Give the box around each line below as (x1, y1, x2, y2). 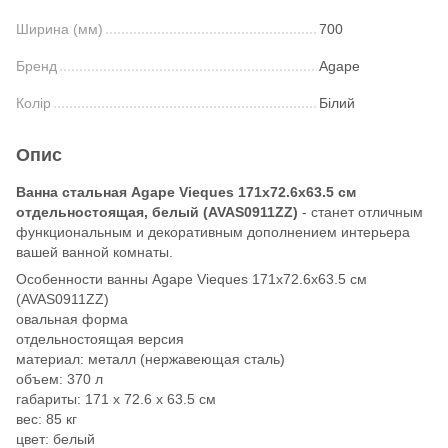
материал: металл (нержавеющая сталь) (16, 350, 285, 367)
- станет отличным (298, 203, 423, 220)
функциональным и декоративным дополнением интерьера (16, 223, 410, 240)
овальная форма (16, 310, 128, 327)
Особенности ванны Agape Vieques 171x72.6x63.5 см (16, 270, 367, 287)
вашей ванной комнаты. (16, 243, 173, 260)
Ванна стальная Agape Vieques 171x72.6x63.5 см (16, 183, 356, 200)
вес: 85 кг (16, 410, 77, 427)
